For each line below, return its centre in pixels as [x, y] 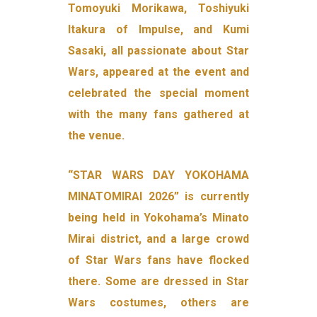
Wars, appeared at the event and [158, 72]
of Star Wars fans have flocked [158, 260]
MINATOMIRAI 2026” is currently [158, 197]
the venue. [97, 136]
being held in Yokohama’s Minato [158, 218]
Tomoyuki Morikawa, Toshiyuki [158, 8]
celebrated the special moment [158, 93]
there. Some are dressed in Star [158, 282]
